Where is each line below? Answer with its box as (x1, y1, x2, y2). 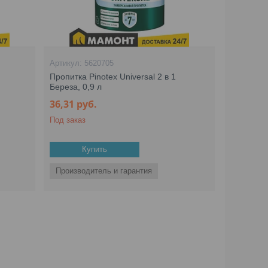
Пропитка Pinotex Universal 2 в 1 (50, 72, 176, 81)
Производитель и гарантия (56, 166, 153, 175)
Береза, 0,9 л (50, 82, 102, 92)
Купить (82, 145, 108, 154)
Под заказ (50, 115, 86, 124)
